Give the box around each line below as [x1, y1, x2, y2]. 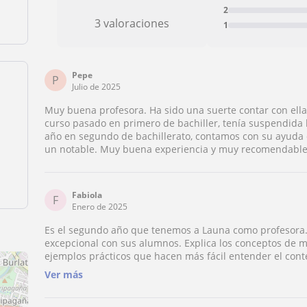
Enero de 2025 [72, 201, 128, 212]
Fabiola [72, 189, 103, 201]
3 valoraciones [95, 16, 170, 31]
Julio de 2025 [72, 81, 121, 93]
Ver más [45, 268, 84, 281]
